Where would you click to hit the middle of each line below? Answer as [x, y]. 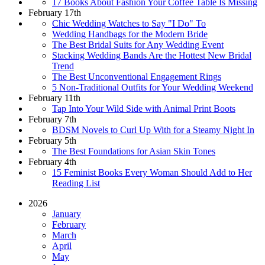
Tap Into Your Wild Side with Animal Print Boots [144, 108]
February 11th [54, 98]
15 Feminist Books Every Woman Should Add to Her [152, 172]
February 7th [52, 119]
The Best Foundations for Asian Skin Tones [134, 151]
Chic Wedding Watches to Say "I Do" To [129, 23]
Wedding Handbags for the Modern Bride [130, 34]
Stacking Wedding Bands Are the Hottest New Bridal [152, 55]
